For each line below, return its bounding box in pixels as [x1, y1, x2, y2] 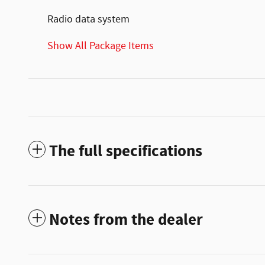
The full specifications [49, 140, 202, 162]
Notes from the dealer [49, 209, 203, 231]
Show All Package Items [47, 38, 154, 53]
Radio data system [47, 12, 130, 27]
